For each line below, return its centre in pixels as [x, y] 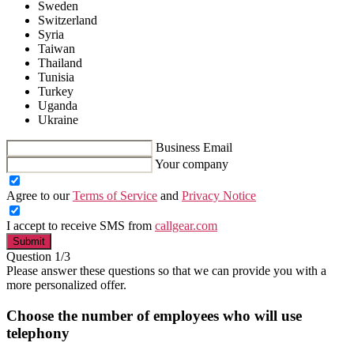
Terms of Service [115, 195]
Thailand [60, 62]
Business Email [194, 147]
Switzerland [68, 20]
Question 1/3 [38, 256]
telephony [38, 333]
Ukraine [58, 119]
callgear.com [186, 225]
